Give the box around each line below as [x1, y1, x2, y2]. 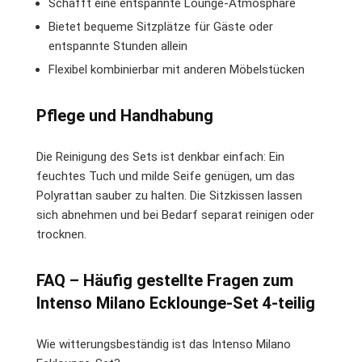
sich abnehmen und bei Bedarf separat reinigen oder [36, 207, 314, 222]
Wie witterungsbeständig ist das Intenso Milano [36, 336, 291, 351]
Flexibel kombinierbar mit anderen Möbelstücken [48, 61, 305, 77]
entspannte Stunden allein [48, 38, 187, 53]
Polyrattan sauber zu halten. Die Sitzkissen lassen [36, 187, 302, 203]
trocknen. [36, 226, 86, 242]
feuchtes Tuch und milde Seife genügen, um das [36, 168, 295, 183]
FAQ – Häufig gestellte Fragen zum [36, 270, 293, 290]
